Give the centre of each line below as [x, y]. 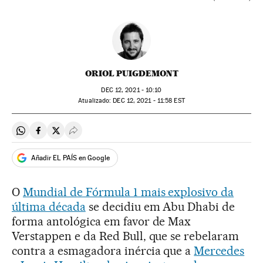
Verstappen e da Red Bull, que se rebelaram [126, 236]
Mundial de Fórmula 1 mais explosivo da [128, 192]
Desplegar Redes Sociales [125, 135]
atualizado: [97, 101]
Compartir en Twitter [97, 135]
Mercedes [219, 251]
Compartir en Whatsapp [68, 135]
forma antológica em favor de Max [102, 222]
